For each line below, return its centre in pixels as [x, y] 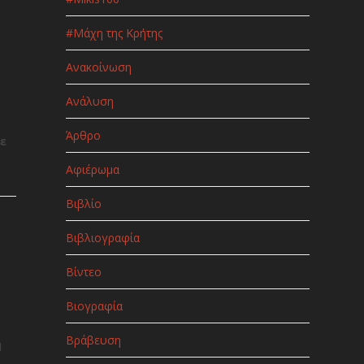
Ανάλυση [89, 101]
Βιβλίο [83, 203]
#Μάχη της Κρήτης [114, 32]
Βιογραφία [94, 305]
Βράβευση [93, 340]
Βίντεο [83, 271]
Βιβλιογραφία [102, 237]
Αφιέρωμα [92, 169]
